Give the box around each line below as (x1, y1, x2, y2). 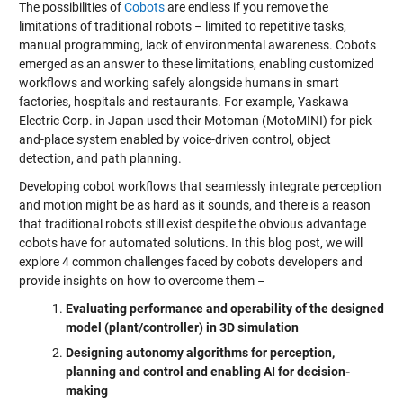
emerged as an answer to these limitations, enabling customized (18, 57, 374, 71)
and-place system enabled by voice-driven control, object (18, 132, 331, 147)
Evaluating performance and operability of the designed (65, 301, 384, 316)
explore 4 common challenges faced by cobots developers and (18, 255, 363, 269)
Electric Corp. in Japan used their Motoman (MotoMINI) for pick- (18, 113, 375, 128)
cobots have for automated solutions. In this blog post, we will (18, 236, 363, 250)
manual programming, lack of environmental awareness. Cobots (18, 38, 376, 52)
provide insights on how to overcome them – (18, 273, 265, 288)
